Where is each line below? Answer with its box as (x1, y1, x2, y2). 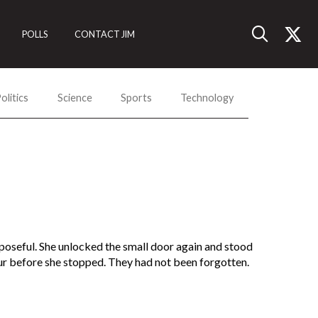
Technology (180, 91, 234, 104)
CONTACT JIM (75, 28, 136, 40)
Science (57, 91, 92, 104)
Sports (120, 91, 152, 104)
